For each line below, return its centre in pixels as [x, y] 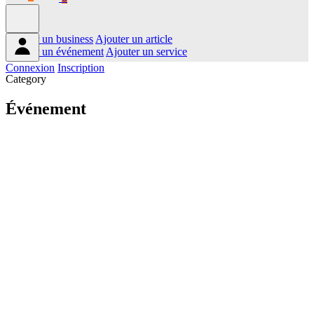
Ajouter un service [146, 52]
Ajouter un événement [55, 52]
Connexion [30, 68]
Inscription [81, 68]
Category [26, 79]
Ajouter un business [49, 39]
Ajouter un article [134, 39]
